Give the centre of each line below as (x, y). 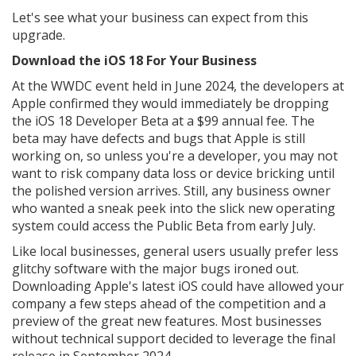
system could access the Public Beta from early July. (165, 226)
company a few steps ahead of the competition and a (169, 304)
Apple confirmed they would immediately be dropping (170, 103)
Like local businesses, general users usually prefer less (175, 251)
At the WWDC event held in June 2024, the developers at (178, 86)
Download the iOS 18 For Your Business (134, 60)
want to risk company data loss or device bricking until (173, 173)
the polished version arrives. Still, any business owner (171, 191)
